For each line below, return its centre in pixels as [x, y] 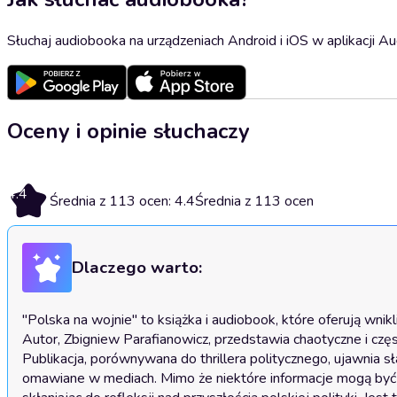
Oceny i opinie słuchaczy [128, 131]
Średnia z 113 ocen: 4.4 [122, 201]
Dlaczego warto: [137, 268]
